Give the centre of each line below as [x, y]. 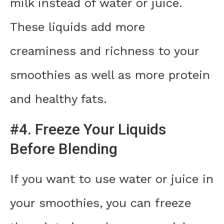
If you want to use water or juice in [112, 179]
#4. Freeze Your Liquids [88, 129]
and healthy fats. [58, 99]
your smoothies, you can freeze [100, 203]
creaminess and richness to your [104, 51]
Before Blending [64, 149]
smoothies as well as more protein [110, 75]
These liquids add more [77, 27]
